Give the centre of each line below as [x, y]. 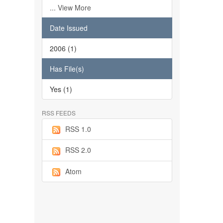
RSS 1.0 [78, 129]
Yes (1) [61, 89]
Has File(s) [67, 69]
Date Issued [68, 28]
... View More [70, 7]
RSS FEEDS [58, 113]
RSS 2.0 [78, 150]
